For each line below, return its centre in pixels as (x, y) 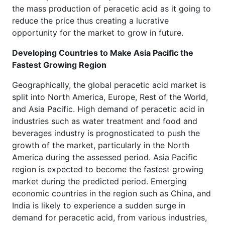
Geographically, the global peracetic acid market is (109, 85)
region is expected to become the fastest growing (108, 169)
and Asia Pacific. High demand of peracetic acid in (108, 109)
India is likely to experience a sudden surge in (99, 205)
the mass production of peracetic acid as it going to (111, 8)
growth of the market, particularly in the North (101, 145)
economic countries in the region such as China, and (111, 193)
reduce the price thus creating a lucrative (90, 20)
